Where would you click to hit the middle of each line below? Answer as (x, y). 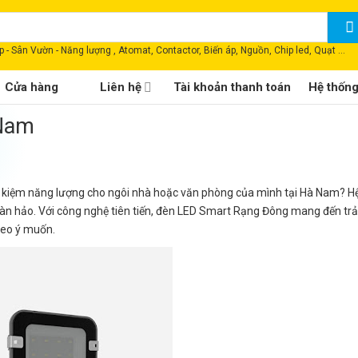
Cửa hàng (32, 87)
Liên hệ (121, 87)
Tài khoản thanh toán (233, 87)
